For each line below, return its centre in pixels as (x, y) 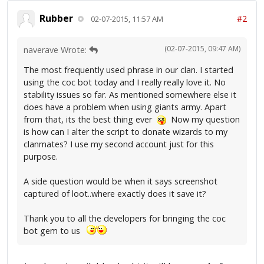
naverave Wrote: (56, 49)
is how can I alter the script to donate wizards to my (126, 131)
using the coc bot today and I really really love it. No (125, 82)
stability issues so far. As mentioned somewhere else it (130, 94)
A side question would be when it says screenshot (121, 181)
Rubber (56, 19)
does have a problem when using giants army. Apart (125, 107)
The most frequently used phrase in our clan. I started (128, 70)
